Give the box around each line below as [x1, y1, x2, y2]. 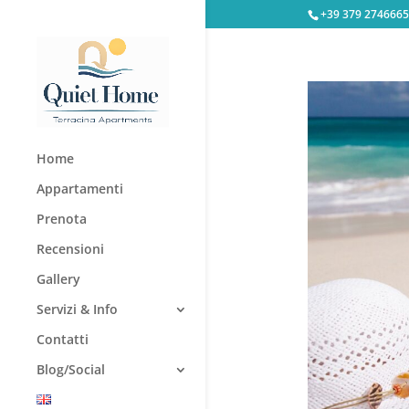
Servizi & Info [37, 299, 118, 318]
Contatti [37, 330, 89, 348]
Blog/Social [37, 360, 105, 378]
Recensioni [37, 239, 104, 257]
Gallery [37, 269, 80, 288]
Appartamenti [37, 179, 123, 197]
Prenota [37, 209, 87, 227]
